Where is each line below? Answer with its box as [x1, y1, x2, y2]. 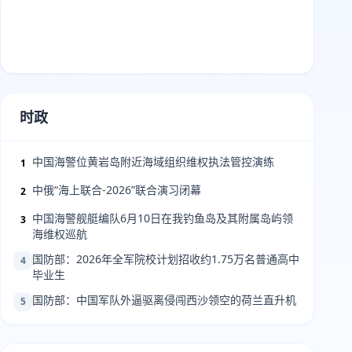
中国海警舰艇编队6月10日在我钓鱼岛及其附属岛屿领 [32, 211, 293, 225]
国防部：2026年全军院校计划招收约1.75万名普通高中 [32, 251, 299, 266]
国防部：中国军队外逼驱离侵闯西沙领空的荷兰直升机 [32, 292, 296, 307]
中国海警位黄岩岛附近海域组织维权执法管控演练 [32, 154, 274, 169]
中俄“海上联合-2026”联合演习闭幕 [32, 182, 201, 197]
